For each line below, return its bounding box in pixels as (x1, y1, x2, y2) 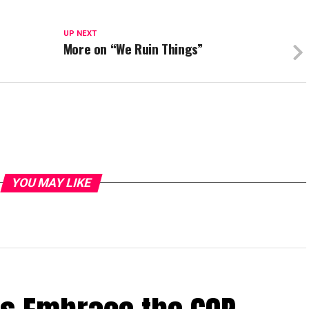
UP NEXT (63, 28, 97, 38)
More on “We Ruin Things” (63, 38, 203, 59)
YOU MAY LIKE (9, 175, 93, 190)
